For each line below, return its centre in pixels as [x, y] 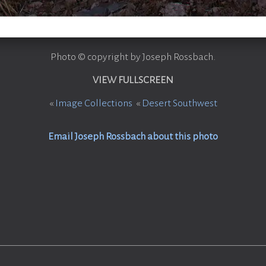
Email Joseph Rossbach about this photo [133, 136]
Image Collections [94, 103]
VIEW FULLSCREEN [133, 80]
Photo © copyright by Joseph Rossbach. [133, 57]
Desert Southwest [179, 103]
